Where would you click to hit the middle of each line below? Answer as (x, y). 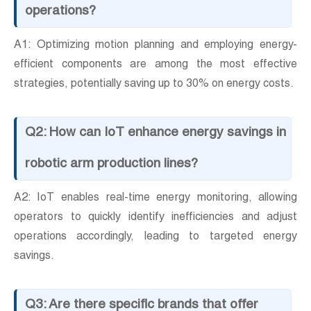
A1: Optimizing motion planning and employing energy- (155, 46)
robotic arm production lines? (111, 165)
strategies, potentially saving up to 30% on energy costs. (154, 85)
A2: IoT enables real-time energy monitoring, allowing (155, 199)
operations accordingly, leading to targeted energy (155, 238)
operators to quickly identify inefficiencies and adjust (155, 218)
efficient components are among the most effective (155, 66)
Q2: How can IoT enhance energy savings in (155, 133)
